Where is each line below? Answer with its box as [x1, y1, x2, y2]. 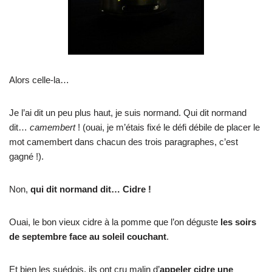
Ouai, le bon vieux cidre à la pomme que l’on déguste [9, 216, 220, 227]
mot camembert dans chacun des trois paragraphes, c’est [9, 136, 238, 147]
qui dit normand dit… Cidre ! [30, 183, 151, 194]
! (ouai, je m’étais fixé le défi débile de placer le [78, 121, 260, 132]
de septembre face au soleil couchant [9, 231, 166, 242]
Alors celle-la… [9, 74, 69, 85]
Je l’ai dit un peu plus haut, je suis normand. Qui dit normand [9, 107, 246, 118]
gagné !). [9, 151, 44, 161]
